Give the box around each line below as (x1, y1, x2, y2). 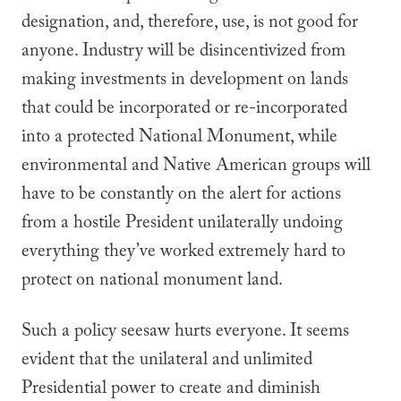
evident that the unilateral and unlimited (21, 346, 312, 377)
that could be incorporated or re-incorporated (21, 95, 347, 125)
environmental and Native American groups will (21, 152, 371, 183)
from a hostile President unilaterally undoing (21, 209, 343, 240)
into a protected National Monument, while (21, 124, 337, 154)
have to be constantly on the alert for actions (21, 181, 341, 211)
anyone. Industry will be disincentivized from (21, 38, 346, 68)
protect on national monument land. (21, 267, 287, 297)
